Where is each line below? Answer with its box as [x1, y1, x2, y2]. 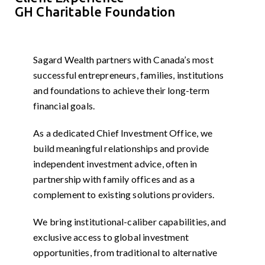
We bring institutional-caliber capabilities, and [33, 215, 227, 227]
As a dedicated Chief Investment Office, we [33, 127, 212, 138]
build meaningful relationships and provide [33, 142, 209, 154]
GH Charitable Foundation [14, 4, 176, 19]
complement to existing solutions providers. [33, 188, 215, 200]
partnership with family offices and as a [33, 173, 195, 185]
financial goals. [33, 99, 95, 111]
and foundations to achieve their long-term [33, 84, 209, 96]
